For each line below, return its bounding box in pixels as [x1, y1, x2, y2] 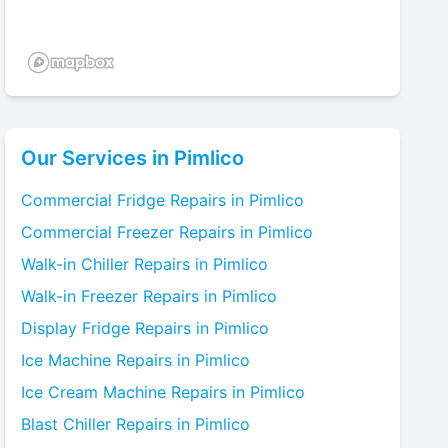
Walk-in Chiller [21, 254, 130, 274]
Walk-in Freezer [21, 286, 139, 306]
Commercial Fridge [21, 190, 166, 210]
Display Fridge [21, 318, 131, 338]
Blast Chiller [21, 414, 112, 434]
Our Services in [21, 146, 175, 170]
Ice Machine [21, 350, 112, 370]
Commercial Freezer [21, 222, 175, 242]
